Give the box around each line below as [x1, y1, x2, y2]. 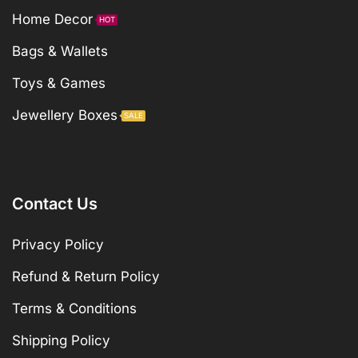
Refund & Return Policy [12, 268, 160, 285]
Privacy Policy [12, 237, 104, 253]
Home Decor [12, 10, 93, 27]
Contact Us [12, 194, 97, 214]
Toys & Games [12, 74, 105, 91]
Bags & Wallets [12, 42, 108, 59]
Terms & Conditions [12, 300, 137, 317]
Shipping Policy [12, 332, 110, 349]
